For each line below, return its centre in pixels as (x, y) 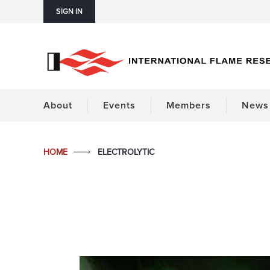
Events (119, 105)
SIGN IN (69, 12)
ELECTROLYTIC (126, 152)
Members (189, 105)
